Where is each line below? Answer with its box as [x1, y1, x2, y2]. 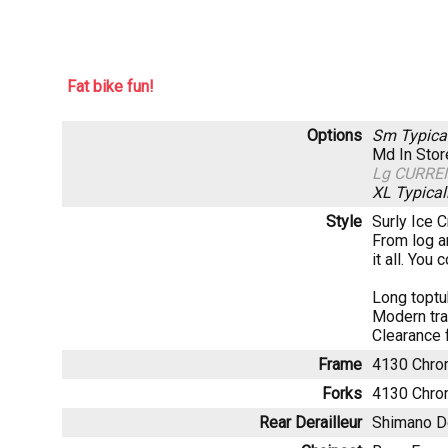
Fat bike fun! [67, 76, 154, 96]
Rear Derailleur [259, 412, 362, 432]
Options [307, 125, 362, 145]
